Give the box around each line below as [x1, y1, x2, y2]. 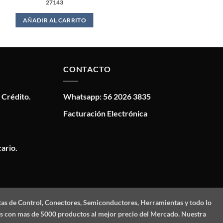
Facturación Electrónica [63, 109, 147, 118]
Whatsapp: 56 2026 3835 [63, 91, 151, 101]
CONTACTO [63, 64, 111, 74]
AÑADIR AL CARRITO [23, 17, 86, 24]
